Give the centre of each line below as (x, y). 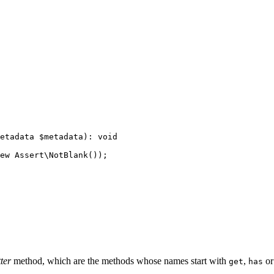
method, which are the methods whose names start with (120, 261)
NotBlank (68, 155)
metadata (64, 136)
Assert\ (29, 155)
